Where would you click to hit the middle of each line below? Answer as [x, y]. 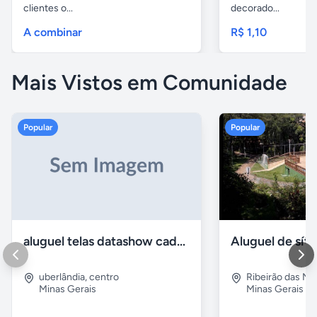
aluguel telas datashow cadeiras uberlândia [181, 241]
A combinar [53, 33]
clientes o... [48, 8]
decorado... [255, 8]
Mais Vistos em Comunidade [149, 83]
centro [104, 277]
